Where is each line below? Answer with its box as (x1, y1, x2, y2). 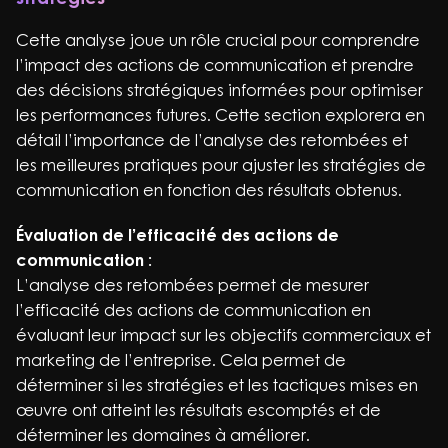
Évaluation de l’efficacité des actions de (16, 225, 339, 245)
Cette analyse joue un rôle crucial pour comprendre (16, 30, 420, 50)
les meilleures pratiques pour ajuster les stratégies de (16, 155, 426, 175)
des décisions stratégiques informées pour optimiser (16, 80, 423, 100)
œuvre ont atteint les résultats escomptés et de (16, 400, 381, 420)
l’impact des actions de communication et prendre (16, 55, 414, 75)
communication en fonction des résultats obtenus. (16, 180, 402, 200)
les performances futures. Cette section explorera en (16, 105, 425, 125)
